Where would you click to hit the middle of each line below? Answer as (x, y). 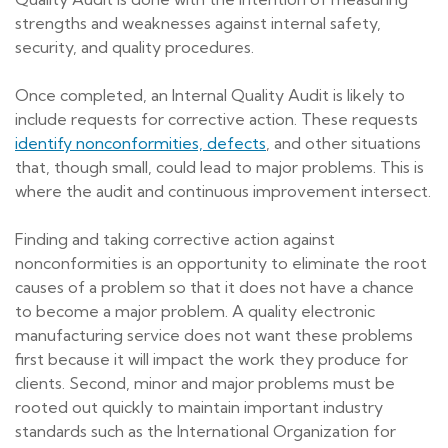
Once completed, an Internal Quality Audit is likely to (210, 95)
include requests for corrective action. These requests (216, 119)
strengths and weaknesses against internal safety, (198, 23)
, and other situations (343, 143)
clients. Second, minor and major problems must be (205, 383)
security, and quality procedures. (134, 47)
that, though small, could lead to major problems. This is (219, 167)
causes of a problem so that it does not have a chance (214, 287)
